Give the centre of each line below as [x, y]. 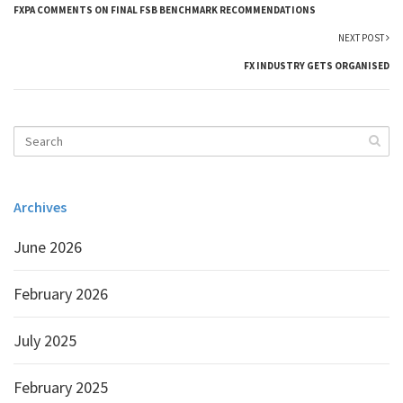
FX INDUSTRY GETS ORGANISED [317, 66]
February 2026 [61, 294]
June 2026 [48, 247]
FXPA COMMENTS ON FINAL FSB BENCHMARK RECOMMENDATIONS [165, 10]
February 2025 [61, 387]
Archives [40, 207]
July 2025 [45, 340]
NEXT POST [362, 38]
